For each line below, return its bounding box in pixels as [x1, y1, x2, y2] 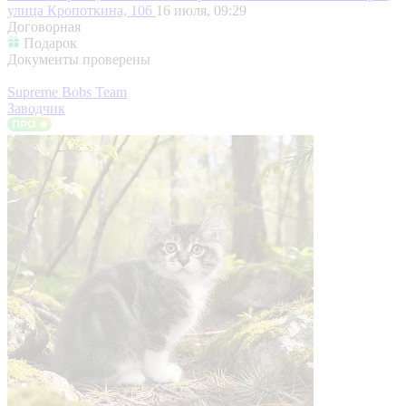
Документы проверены [7, 51, 150, 67]
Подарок [24, 34, 77, 51]
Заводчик [7, 100, 65, 116]
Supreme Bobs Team [7, 83, 127, 100]
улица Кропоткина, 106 [7, 2, 156, 18]
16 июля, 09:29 [156, 2, 246, 18]
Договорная [7, 18, 81, 34]
